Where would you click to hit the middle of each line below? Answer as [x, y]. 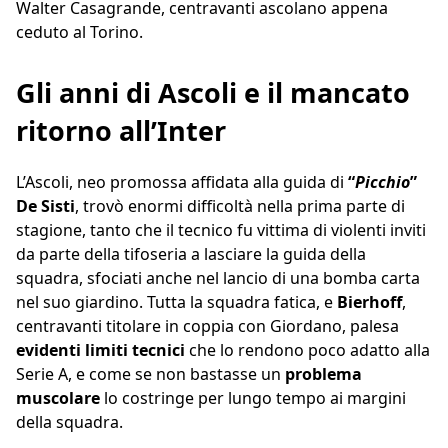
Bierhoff [369, 302]
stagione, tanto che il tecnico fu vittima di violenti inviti [221, 230]
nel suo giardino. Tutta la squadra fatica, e [176, 302]
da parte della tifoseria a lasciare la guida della [191, 254]
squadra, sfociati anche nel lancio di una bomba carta [218, 278]
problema [323, 374]
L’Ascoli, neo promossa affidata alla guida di [182, 182]
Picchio [382, 182]
